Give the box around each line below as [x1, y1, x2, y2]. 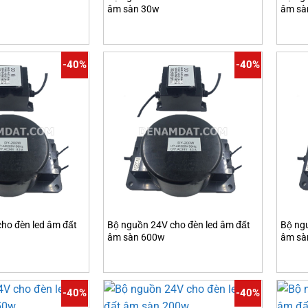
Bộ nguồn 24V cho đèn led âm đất [107, 219, 250, 231]
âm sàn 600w [107, 231, 165, 243]
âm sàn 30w [107, 3, 159, 15]
